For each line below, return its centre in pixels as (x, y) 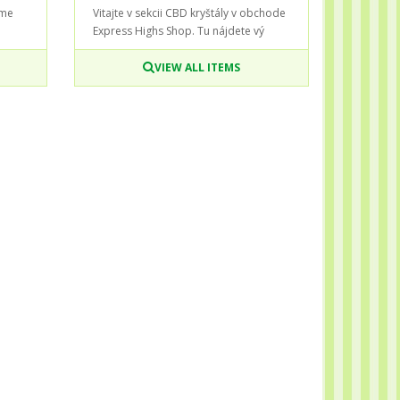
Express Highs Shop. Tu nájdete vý (179, 30)
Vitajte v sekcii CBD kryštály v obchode (190, 12)
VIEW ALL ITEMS (198, 67)
